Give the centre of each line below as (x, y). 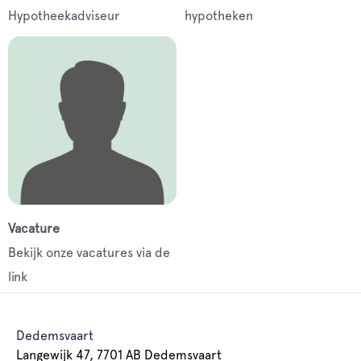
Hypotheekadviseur (64, 16)
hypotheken (219, 16)
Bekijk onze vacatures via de (89, 253)
